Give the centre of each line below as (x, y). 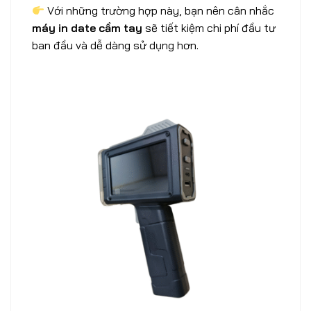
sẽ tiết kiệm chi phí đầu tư (209, 28)
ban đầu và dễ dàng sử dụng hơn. (115, 45)
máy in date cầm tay (87, 28)
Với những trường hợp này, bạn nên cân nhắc (160, 11)
